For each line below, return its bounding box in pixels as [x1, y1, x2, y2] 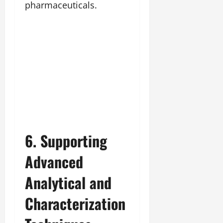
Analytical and [25, 171, 111, 194]
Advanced [25, 150, 83, 173]
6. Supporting [25, 129, 107, 152]
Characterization [25, 192, 125, 215]
